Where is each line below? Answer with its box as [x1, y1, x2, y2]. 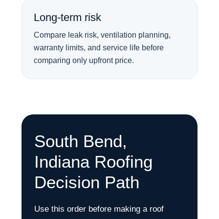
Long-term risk [34, 11, 101, 23]
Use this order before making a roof [34, 204, 164, 214]
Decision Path [34, 173, 139, 192]
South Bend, [34, 131, 127, 151]
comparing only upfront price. [34, 56, 134, 65]
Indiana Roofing [34, 152, 153, 171]
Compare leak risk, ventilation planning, [34, 31, 171, 39]
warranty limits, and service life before [34, 44, 164, 52]
